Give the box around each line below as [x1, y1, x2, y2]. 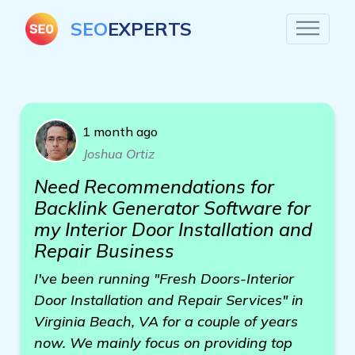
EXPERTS [108, 17, 192, 40]
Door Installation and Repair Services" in [34, 291, 303, 309]
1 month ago [82, 124, 158, 139]
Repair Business [34, 239, 174, 262]
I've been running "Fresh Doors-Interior [34, 269, 294, 288]
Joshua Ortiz [83, 146, 155, 162]
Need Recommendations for [34, 175, 274, 198]
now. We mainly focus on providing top [34, 334, 292, 352]
